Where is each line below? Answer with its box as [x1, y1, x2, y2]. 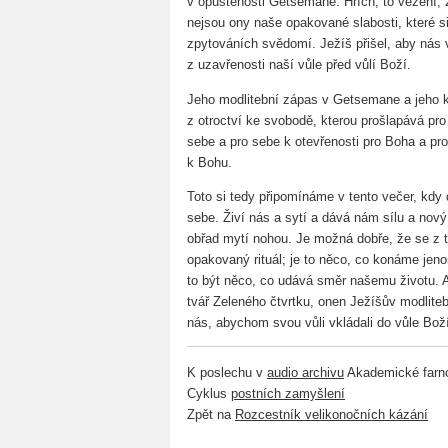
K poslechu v [187, 364, 267, 380]
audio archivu [267, 364, 344, 380]
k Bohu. [187, 154, 232, 170]
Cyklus [187, 385, 231, 401]
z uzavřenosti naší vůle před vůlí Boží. [187, 57, 411, 73]
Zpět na [187, 406, 235, 422]
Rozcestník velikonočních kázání [235, 406, 428, 422]
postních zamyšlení [231, 385, 345, 401]
